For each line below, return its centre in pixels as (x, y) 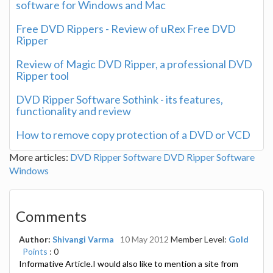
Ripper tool (42, 75)
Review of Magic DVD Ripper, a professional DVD (134, 64)
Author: (36, 239)
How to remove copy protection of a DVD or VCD (133, 134)
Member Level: (199, 239)
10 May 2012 (144, 239)
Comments (51, 216)
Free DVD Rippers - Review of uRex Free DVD (126, 28)
